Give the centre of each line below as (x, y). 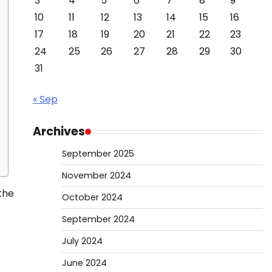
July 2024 (82, 241)
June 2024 (84, 263)
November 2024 (96, 175)
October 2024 (92, 197)
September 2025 (98, 154)
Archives (59, 131)
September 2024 (98, 219)
